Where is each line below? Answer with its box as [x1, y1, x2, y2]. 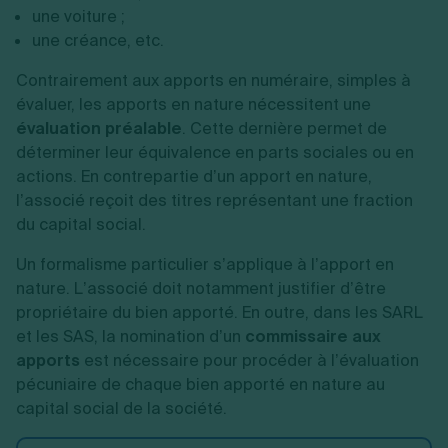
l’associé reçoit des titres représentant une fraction [16, 190, 413, 211]
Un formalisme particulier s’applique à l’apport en [16, 254, 394, 275]
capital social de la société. [16, 398, 227, 419]
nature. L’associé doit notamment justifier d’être [16, 278, 386, 299]
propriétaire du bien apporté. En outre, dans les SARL [16, 302, 423, 323]
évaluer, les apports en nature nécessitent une [16, 94, 371, 115]
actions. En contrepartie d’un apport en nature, [16, 166, 372, 187]
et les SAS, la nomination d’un [16, 326, 245, 347]
